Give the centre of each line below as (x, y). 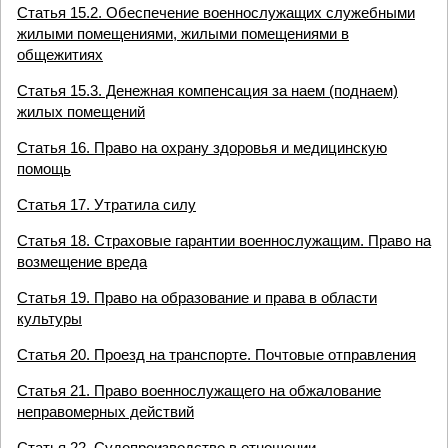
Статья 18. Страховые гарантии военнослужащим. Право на (224, 240)
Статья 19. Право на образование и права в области (197, 297)
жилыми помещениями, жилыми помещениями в (183, 33)
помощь (44, 168)
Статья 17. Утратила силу (106, 204)
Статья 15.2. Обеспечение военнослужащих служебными (216, 12)
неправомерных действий (105, 411)
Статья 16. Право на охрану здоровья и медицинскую (202, 147)
